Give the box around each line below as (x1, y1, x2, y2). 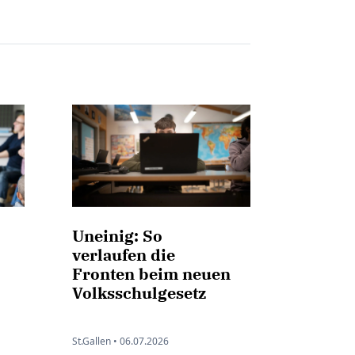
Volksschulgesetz (72, 282, 206, 304)
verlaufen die (72, 244, 175, 266)
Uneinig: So (72, 225, 162, 247)
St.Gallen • (72, 334, 117, 349)
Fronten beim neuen (72, 263, 231, 285)
